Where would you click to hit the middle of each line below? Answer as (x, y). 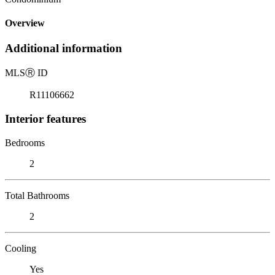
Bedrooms (25, 142)
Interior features (45, 118)
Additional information (64, 48)
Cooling (21, 248)
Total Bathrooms (37, 195)
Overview (25, 23)
